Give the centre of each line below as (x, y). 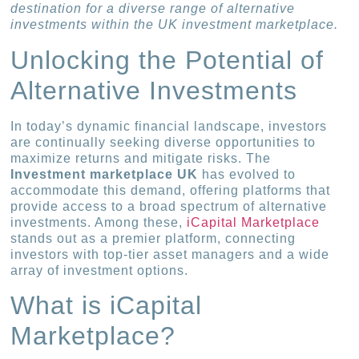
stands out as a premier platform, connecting (153, 238)
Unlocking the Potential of (167, 60)
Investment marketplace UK (105, 174)
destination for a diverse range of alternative (153, 9)
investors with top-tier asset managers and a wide (170, 254)
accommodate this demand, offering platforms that (171, 190)
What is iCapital (107, 306)
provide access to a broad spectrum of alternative (169, 206)
